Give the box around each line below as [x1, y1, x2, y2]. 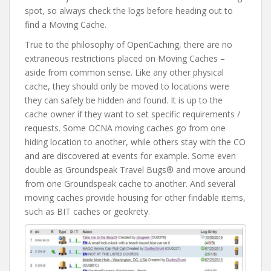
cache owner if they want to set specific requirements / [25, 108, 240, 120]
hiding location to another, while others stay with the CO [25, 136, 246, 148]
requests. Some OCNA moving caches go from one [25, 122, 226, 134]
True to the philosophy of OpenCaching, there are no [25, 39, 232, 51]
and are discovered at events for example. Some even [25, 150, 236, 162]
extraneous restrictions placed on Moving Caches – [25, 53, 225, 65]
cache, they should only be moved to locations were [25, 80, 229, 93]
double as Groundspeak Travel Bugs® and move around [25, 164, 246, 176]
